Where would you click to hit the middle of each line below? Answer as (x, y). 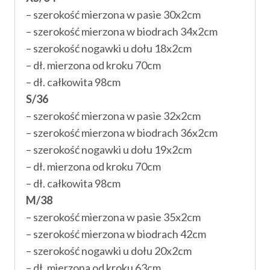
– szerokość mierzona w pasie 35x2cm (113, 217)
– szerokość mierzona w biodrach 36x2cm (122, 132)
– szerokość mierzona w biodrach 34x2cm (122, 31)
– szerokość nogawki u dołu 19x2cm (109, 149)
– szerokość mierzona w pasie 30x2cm (113, 14)
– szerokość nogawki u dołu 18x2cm (109, 48)
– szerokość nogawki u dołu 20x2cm (109, 250)
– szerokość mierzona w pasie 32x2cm (113, 115)
